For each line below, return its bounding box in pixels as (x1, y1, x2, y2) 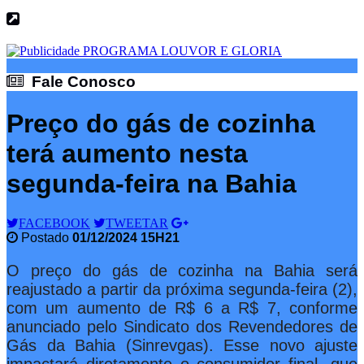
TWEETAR (106, 216, 168, 231)
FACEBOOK (19, 216, 90, 231)
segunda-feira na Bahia (6, 168, 297, 198)
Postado (18, 231, 72, 245)
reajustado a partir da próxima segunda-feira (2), (6, 280, 357, 299)
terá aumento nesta (6, 138, 248, 168)
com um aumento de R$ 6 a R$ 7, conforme (6, 299, 357, 318)
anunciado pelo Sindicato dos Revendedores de (6, 318, 357, 336)
